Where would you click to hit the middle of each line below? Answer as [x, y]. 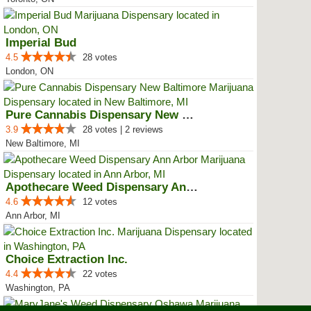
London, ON [30, 71]
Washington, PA [38, 288]
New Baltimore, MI [43, 143]
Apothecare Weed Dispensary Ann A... [192, 187]
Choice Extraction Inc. [67, 259]
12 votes [100, 202]
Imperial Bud [41, 43]
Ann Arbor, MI [33, 216]
